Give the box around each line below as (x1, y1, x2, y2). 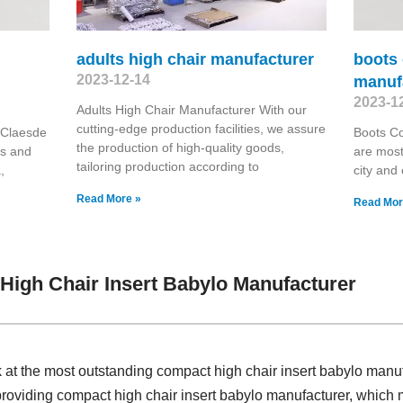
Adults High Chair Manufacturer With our (76, 102, 307, 117)
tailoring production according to (76, 158, 259, 174)
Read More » (76, 192, 141, 205)
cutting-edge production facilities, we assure (76, 121, 326, 136)
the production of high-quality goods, (76, 139, 284, 155)
